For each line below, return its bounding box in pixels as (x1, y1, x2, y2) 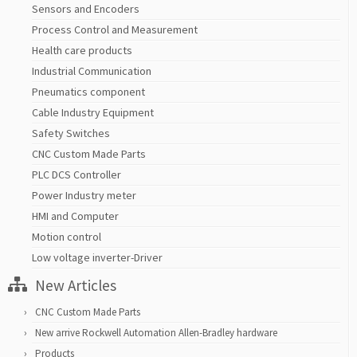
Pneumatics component (32, 84, 145, 99)
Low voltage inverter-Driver (32, 249, 163, 265)
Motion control (32, 229, 101, 244)
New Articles (35, 275, 116, 295)
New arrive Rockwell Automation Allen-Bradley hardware (35, 325, 277, 339)
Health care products (32, 42, 132, 57)
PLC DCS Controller (32, 167, 121, 182)
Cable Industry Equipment (32, 104, 154, 120)
